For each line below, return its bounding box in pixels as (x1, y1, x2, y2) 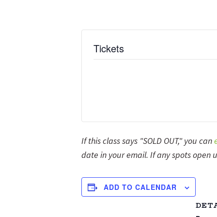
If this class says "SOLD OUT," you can (81, 135, 214, 146)
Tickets (93, 41, 124, 55)
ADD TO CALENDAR (104, 182, 177, 192)
